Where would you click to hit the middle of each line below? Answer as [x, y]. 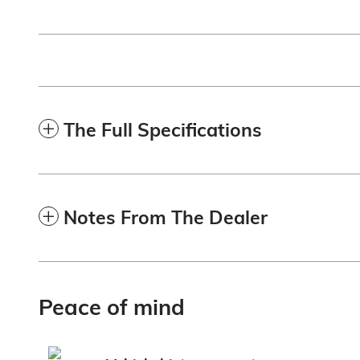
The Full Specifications [163, 130]
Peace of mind [112, 307]
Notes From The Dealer [166, 218]
